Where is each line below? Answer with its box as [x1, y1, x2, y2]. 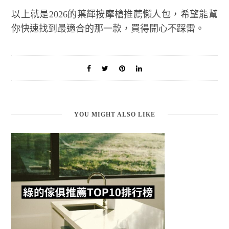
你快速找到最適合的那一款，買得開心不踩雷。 [11, 23, 205, 34]
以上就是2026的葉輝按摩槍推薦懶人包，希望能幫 [11, 9, 218, 19]
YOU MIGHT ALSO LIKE [74, 110, 155, 118]
